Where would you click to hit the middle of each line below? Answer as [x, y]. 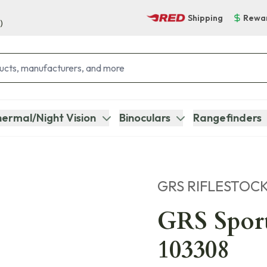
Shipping [205, 18]
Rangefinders [227, 118]
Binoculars [145, 118]
